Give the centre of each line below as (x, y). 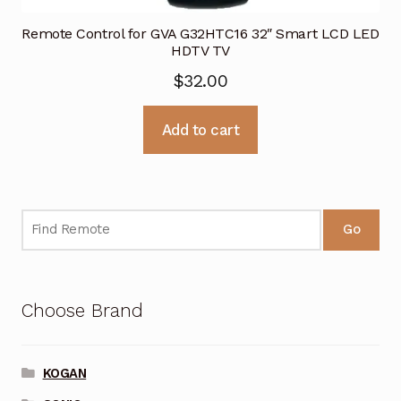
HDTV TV (200, 50)
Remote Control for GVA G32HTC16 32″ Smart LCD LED (200, 33)
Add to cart (200, 129)
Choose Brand (82, 311)
